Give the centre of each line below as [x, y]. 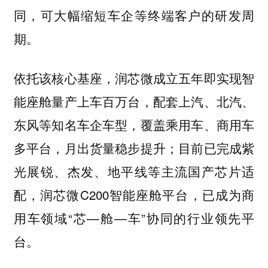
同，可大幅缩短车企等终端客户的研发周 [134, 15]
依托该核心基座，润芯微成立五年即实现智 [134, 78]
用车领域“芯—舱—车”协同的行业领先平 [134, 218]
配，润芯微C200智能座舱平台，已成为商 [134, 195]
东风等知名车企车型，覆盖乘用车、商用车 [134, 125]
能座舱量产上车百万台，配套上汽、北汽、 [134, 101]
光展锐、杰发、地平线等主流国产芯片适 [134, 171]
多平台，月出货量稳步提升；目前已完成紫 [134, 148]
